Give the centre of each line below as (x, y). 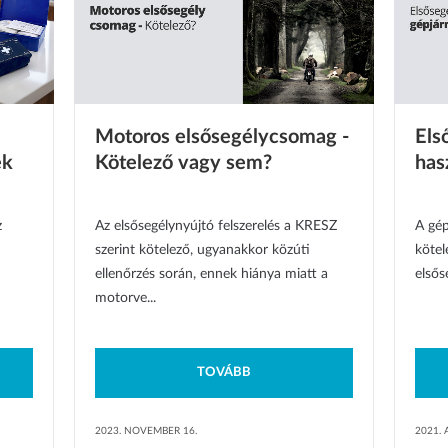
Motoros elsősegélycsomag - (222, 137)
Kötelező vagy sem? (183, 163)
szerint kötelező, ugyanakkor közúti (202, 250)
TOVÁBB (224, 373)
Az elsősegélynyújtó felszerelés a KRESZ (216, 226)
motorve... (125, 298)
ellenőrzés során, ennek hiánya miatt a (211, 274)
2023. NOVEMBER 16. (146, 431)
